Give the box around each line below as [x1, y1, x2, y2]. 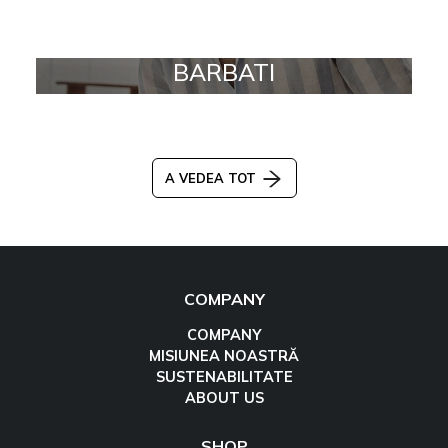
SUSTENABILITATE [155, 368, 293, 387]
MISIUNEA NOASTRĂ [149, 347, 299, 366]
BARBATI [173, 56, 275, 87]
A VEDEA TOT [164, 169, 260, 186]
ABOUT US [184, 389, 264, 408]
